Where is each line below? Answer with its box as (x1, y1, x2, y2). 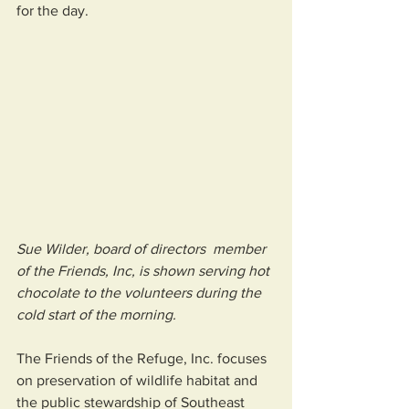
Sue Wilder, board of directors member (16, 240, 269, 257)
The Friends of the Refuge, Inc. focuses (16, 350, 270, 366)
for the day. (16, 2, 103, 18)
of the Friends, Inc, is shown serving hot (16, 262, 273, 278)
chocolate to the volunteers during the (16, 284, 265, 300)
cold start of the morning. (16, 306, 176, 322)
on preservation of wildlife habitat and (16, 372, 261, 388)
